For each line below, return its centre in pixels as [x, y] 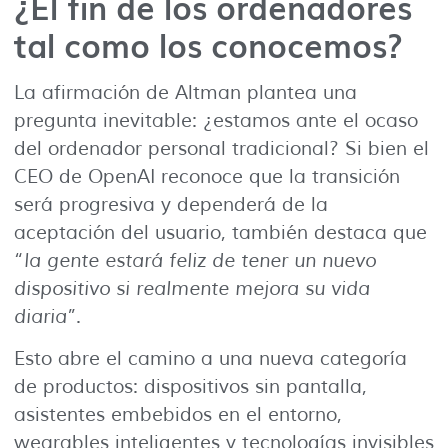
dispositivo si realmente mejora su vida [192, 288]
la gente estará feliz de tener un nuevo [200, 260]
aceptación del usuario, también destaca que [220, 232]
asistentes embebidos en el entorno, [178, 415]
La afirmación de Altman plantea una [185, 92]
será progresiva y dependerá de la [171, 204]
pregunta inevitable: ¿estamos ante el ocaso [216, 120]
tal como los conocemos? [208, 43]
